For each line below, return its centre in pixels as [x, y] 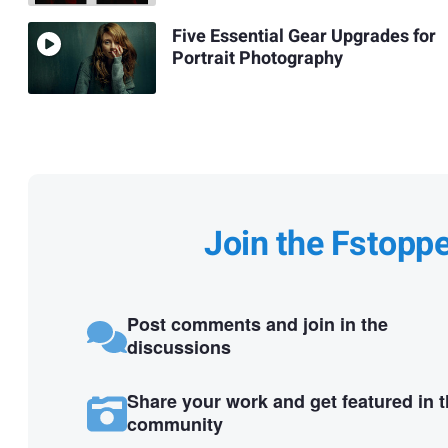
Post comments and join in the [257, 324]
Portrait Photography [257, 58]
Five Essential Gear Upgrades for [303, 36]
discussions [178, 347]
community [174, 423]
